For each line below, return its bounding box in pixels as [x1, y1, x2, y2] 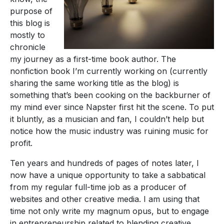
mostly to [10, 30, 45, 40]
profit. [10, 138, 32, 148]
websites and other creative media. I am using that [10, 194, 199, 204]
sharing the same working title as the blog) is [10, 78, 179, 88]
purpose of [10, 6, 52, 16]
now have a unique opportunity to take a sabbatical [10, 170, 205, 180]
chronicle [10, 42, 45, 52]
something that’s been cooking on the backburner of [10, 90, 210, 100]
